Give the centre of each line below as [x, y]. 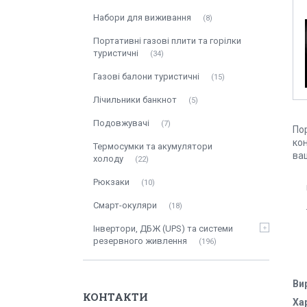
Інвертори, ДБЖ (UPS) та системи [163, 229]
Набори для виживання [142, 17]
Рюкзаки [111, 182]
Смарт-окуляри [125, 205]
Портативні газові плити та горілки [167, 41]
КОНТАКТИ [115, 297]
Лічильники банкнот [135, 100]
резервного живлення [140, 241]
